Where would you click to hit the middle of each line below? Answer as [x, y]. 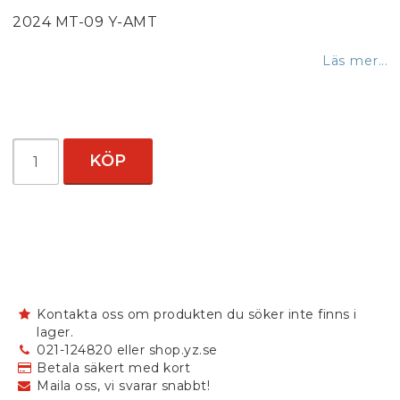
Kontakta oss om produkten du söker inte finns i [197, 314]
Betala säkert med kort [113, 368]
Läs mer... [355, 61]
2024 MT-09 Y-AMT [85, 22]
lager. [55, 332]
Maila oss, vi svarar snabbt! [123, 386]
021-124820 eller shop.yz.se [127, 350]
